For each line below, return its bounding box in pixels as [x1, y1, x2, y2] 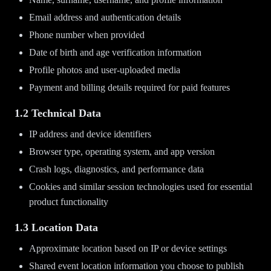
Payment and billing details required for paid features [29, 82, 230, 93]
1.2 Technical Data [15, 107, 101, 119]
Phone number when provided [29, 30, 145, 40]
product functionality [29, 197, 108, 207]
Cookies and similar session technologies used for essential [29, 181, 252, 192]
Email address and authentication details [29, 12, 181, 22]
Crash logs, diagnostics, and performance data [29, 164, 204, 174]
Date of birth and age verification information [29, 47, 201, 57]
